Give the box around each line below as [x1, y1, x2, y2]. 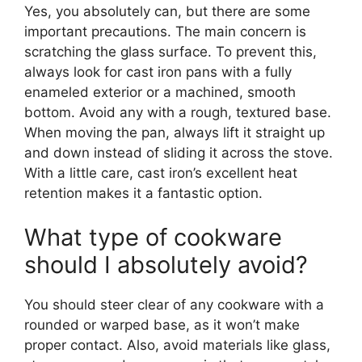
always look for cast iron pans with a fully [24, 63, 292, 80]
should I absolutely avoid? [24, 250, 308, 280]
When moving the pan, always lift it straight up [24, 124, 325, 141]
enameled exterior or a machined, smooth [24, 83, 296, 100]
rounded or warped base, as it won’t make [24, 317, 300, 334]
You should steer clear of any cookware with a [24, 297, 324, 314]
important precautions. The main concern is [24, 23, 306, 40]
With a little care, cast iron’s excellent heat [24, 164, 297, 181]
